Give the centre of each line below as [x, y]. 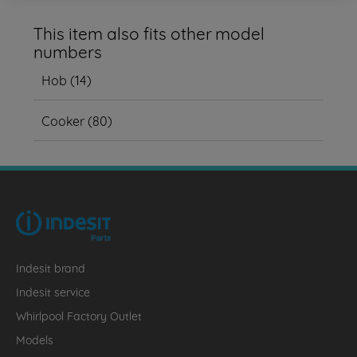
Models [35, 339]
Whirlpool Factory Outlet [79, 315]
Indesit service [53, 291]
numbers [68, 50]
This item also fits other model [149, 32]
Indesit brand [51, 267]
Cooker [63, 120]
